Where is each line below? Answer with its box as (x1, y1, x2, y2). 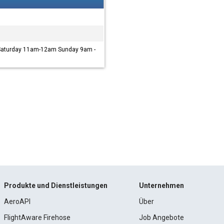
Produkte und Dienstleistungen (3, 181, 107, 189)
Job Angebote (139, 213, 184, 221)
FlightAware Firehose (3, 213, 70, 221)
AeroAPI (3, 197, 30, 205)
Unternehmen (139, 181, 184, 189)
